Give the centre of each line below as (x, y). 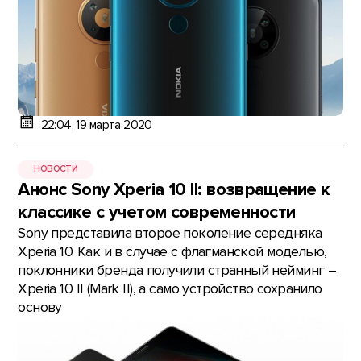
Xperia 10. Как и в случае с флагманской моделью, (172, 251)
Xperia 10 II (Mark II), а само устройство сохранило (170, 288)
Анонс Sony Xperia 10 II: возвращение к (174, 189)
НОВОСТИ (56, 169)
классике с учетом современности (157, 212)
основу (40, 307)
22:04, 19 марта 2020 (96, 126)
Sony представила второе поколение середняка (170, 233)
